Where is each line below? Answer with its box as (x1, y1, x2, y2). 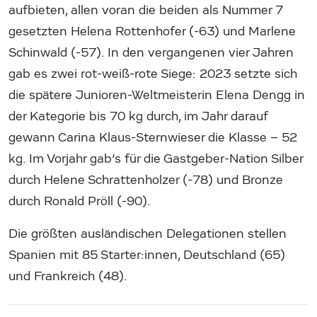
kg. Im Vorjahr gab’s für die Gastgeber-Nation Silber (8, 151, 303, 166)
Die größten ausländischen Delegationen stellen (8, 226, 287, 241)
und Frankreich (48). (8, 268, 127, 284)
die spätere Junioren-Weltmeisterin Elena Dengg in (8, 87, 305, 103)
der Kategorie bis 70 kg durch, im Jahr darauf (8, 108, 267, 124)
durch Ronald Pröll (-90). (8, 193, 151, 209)
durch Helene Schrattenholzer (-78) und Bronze (8, 172, 283, 188)
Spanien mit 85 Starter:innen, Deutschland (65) (8, 247, 285, 263)
